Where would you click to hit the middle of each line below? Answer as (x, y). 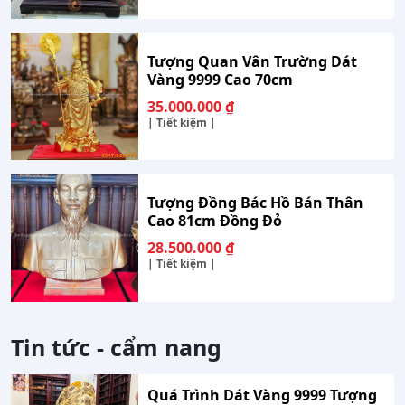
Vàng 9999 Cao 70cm (221, 80)
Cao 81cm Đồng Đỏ (215, 221)
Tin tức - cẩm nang (116, 347)
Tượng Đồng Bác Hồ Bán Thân (256, 203)
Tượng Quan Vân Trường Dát (253, 61)
